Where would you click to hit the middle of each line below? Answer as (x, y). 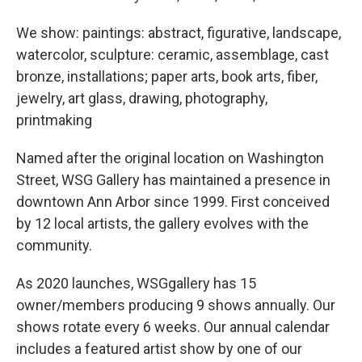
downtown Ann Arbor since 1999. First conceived (173, 201)
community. (56, 245)
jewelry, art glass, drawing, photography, (142, 98)
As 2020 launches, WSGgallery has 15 (136, 283)
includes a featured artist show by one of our (159, 348)
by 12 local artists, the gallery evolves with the (162, 223)
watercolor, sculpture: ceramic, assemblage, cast (173, 54)
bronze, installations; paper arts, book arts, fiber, (167, 76)
